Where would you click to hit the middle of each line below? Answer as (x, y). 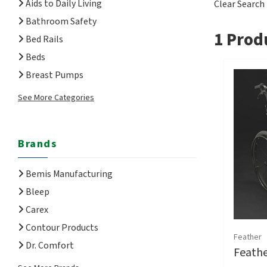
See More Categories (56, 97)
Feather (247, 237)
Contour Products (61, 227)
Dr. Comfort (49, 245)
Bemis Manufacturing (68, 174)
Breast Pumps (54, 75)
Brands (37, 144)
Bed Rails (44, 39)
